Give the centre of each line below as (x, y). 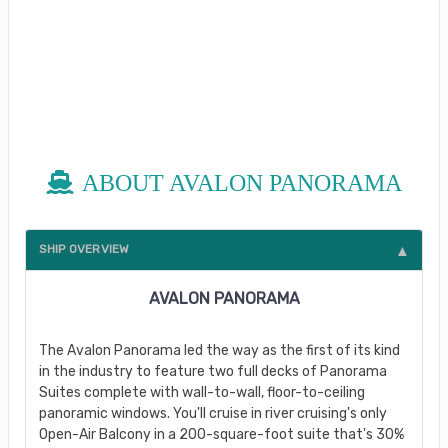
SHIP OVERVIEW (84, 248)
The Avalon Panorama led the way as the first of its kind (219, 350)
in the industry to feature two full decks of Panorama (212, 371)
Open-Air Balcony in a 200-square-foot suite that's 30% (221, 434)
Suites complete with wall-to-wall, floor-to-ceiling (201, 392)
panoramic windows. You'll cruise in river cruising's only (212, 413)
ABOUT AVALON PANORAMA (241, 182)
